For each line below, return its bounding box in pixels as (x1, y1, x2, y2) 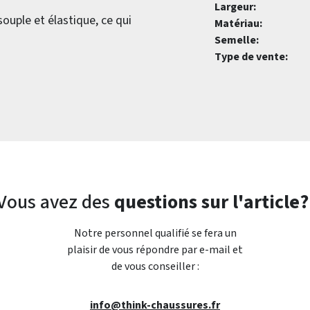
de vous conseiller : (111, 259, 199, 274)
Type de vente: (215, 49, 288, 64)
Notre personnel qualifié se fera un (73, 226, 237, 241)
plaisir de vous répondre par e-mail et (67, 242, 243, 257)
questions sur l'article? (113, 188, 309, 216)
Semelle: (215, 33, 259, 48)
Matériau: (215, 16, 262, 31)
